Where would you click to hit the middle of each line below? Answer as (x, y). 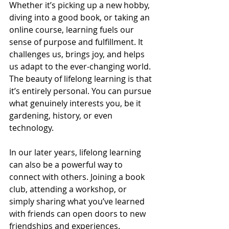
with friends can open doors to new (78, 214)
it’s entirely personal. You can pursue (81, 91)
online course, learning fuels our (73, 30)
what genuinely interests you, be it (76, 104)
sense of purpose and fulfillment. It (77, 42)
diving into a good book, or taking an (81, 18)
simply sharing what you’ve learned (78, 202)
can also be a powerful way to (67, 165)
